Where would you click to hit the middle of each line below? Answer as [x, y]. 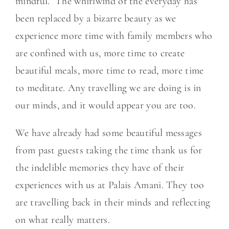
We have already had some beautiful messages [109, 133]
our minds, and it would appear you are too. [106, 105]
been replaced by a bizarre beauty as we [96, 18]
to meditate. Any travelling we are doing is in [108, 88]
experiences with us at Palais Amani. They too [110, 185]
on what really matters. [65, 220]
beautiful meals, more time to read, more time [110, 71]
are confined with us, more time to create [100, 53]
